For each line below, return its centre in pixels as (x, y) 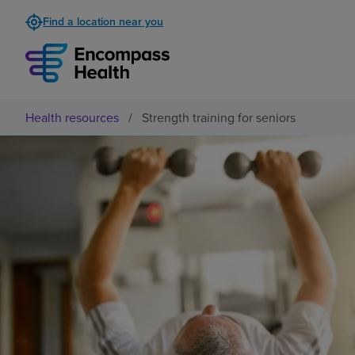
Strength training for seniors (219, 117)
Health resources (72, 117)
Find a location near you (103, 21)
